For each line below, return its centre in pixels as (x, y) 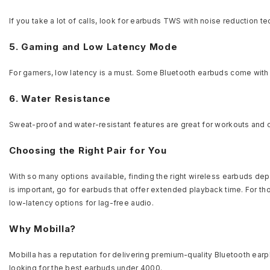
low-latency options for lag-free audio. (81, 202)
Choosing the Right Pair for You (88, 150)
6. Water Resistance (60, 98)
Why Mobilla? (42, 228)
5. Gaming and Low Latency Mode (93, 46)
